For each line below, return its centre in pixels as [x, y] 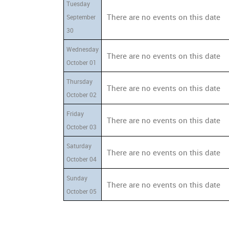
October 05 [82, 191]
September [81, 17]
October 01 [82, 62]
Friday [75, 113]
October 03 [82, 127]
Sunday [77, 178]
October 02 [82, 95]
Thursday [79, 81]
